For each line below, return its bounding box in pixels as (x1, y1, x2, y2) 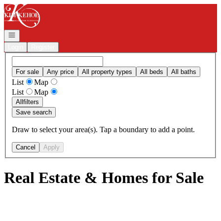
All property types (82, 68, 132, 75)
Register (31, 43, 55, 51)
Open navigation (7, 31, 54, 38)
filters (23, 98, 39, 106)
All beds (140, 68, 163, 75)
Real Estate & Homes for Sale (4, 169, 204, 187)
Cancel (16, 143, 36, 151)
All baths (171, 68, 196, 75)
